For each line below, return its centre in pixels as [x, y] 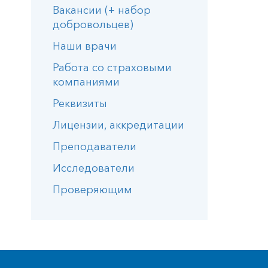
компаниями [86, 82]
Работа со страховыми [112, 68]
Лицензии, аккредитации [118, 125]
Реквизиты [80, 103]
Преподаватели [95, 147]
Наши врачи [85, 46]
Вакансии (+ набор [102, 10]
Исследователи [94, 168]
